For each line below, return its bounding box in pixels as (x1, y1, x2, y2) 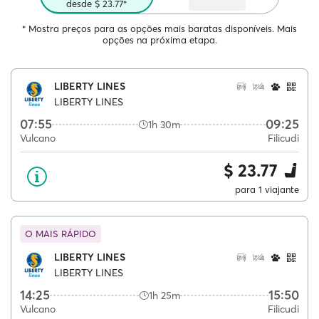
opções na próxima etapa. (102, 34, 217, 46)
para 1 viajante (235, 184, 299, 195)
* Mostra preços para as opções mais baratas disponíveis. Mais (22, 23, 297, 34)
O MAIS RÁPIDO (25, 228, 96, 239)
